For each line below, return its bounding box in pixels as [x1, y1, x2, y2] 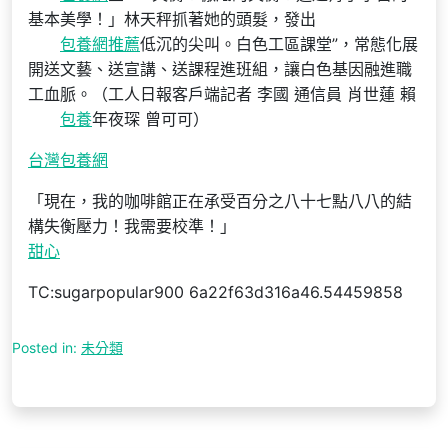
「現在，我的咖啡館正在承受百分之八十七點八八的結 [28, 191, 412, 211]
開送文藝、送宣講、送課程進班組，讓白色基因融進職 [28, 59, 412, 79]
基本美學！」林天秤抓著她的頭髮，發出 [28, 9, 316, 29]
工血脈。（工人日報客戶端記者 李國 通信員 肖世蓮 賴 [28, 84, 416, 104]
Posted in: [12, 339, 81, 356]
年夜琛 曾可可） [92, 109, 209, 129]
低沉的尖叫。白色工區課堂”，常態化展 [140, 34, 418, 54]
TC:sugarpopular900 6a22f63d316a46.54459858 [28, 282, 403, 302]
